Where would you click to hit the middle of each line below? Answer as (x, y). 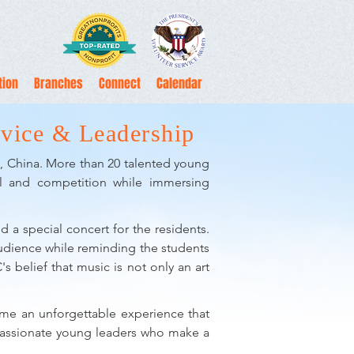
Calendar (179, 83)
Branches (58, 83)
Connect (120, 83)
